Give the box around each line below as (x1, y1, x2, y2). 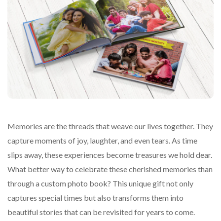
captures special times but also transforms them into (7, 192, 184, 202)
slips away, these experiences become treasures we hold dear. (7, 149, 212, 159)
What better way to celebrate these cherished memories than (7, 164, 213, 174)
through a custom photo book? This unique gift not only (7, 178, 193, 188)
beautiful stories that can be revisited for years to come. (7, 207, 195, 217)
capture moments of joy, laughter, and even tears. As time (7, 135, 197, 145)
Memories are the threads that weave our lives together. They (7, 121, 213, 131)
